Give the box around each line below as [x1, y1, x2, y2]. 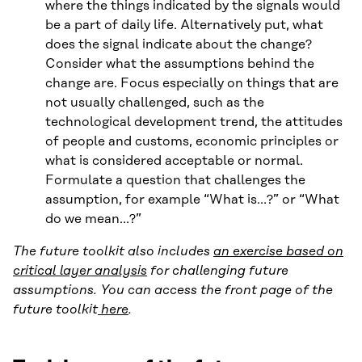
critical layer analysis [13, 263, 147, 278]
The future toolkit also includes [13, 243, 213, 259]
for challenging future [147, 263, 288, 278]
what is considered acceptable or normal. [45, 153, 303, 168]
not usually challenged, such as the [45, 95, 264, 110]
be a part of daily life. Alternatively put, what [45, 17, 323, 32]
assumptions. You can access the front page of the [13, 282, 333, 297]
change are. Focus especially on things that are [45, 75, 339, 90]
